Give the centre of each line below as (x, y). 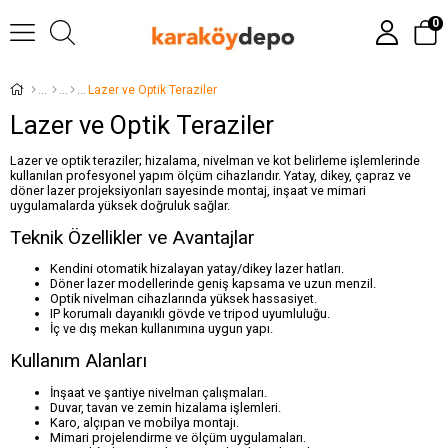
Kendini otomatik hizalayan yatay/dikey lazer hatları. (197, 269)
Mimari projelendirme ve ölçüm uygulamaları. (178, 437)
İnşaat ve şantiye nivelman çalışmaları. (158, 392)
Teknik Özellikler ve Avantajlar (132, 237)
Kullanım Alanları (78, 361)
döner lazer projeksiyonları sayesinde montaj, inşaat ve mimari (188, 190)
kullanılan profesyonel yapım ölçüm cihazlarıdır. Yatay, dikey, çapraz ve (210, 175)
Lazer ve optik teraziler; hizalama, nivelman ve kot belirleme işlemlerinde (215, 160)
